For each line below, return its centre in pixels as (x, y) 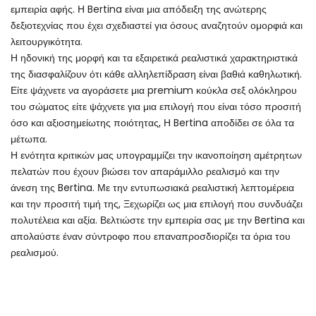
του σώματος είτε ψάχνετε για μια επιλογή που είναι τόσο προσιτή (156, 106)
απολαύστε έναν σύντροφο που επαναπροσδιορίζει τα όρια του (151, 236)
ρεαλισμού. (35, 252)
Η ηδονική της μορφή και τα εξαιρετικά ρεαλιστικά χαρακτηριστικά (154, 57)
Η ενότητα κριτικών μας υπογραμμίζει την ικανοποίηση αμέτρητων (156, 155)
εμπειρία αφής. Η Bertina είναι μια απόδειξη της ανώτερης (139, 9)
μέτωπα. (29, 139)
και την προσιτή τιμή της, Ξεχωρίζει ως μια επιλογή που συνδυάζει (157, 203)
